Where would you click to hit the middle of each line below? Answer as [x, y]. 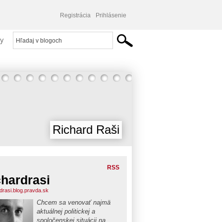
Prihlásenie [111, 15]
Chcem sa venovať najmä [74, 202]
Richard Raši [86, 130]
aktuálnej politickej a [66, 211]
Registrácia [75, 15]
